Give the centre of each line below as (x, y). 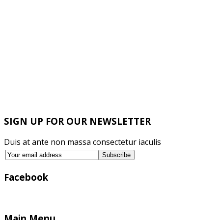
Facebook (26, 177)
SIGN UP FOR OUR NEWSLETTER (77, 121)
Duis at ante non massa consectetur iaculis (82, 142)
